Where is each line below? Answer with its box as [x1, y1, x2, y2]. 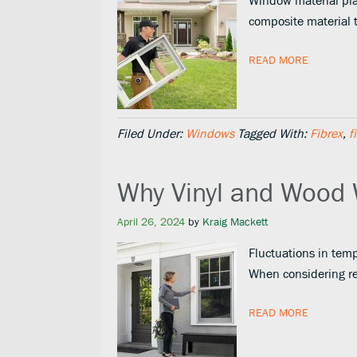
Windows [186, 126, 234, 140]
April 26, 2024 [117, 215, 185, 228]
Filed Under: [117, 126, 186, 140]
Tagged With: [237, 126, 310, 140]
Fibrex [310, 126, 343, 140]
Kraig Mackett [202, 215, 268, 228]
